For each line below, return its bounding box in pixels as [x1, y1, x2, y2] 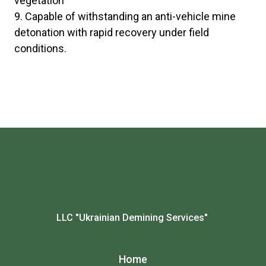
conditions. [14, 42, 66, 55]
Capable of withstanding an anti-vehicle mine [25, 9, 236, 23]
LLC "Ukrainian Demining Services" [56, 212, 210, 224]
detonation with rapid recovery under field [14, 26, 209, 39]
